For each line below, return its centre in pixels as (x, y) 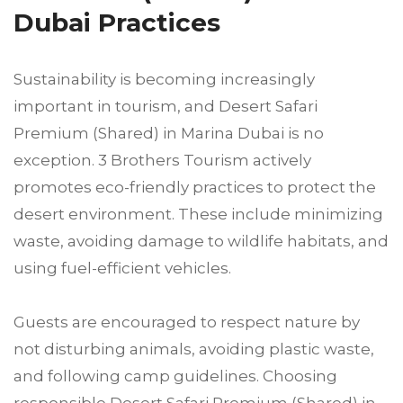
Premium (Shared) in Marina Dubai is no (169, 133)
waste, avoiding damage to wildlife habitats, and (201, 241)
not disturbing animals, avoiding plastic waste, (194, 349)
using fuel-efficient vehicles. (122, 268)
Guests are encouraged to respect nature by (187, 322)
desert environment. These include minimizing (198, 214)
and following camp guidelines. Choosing (175, 376)
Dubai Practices (117, 22)
